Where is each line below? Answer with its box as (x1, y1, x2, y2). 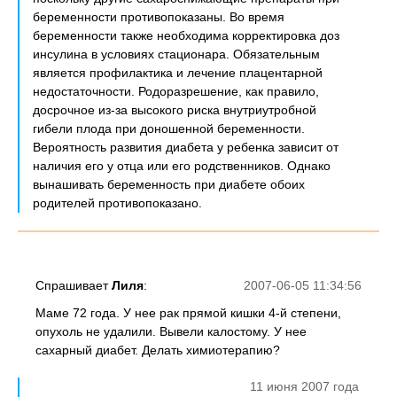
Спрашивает (35, 278, 112, 292)
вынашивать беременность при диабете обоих (33, 177, 305, 191)
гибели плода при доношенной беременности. (33, 121, 305, 136)
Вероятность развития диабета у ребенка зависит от (33, 140, 339, 154)
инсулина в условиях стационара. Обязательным (33, 47, 320, 61)
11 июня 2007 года (250, 379, 359, 393)
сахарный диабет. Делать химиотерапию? (35, 343, 280, 357)
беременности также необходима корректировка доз (33, 28, 339, 43)
